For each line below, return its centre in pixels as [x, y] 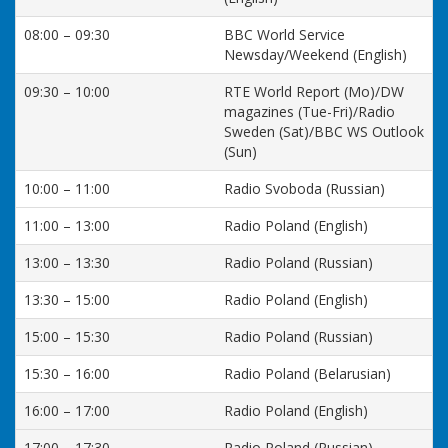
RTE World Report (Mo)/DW [314, 91]
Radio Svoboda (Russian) [304, 188]
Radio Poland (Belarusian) [307, 373]
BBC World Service [284, 34]
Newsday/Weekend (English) [315, 54]
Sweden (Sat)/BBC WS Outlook [324, 131]
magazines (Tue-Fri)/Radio [309, 111]
